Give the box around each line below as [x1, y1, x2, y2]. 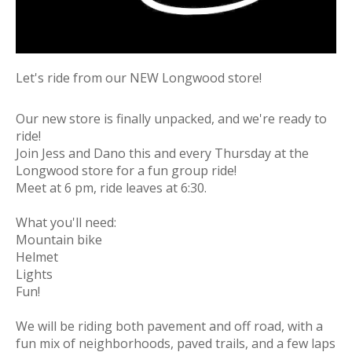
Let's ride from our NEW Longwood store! [16, 68, 262, 86]
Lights [16, 265, 53, 283]
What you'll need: [16, 213, 116, 231]
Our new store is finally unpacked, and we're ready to [16, 109, 327, 127]
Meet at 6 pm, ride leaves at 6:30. [16, 178, 207, 196]
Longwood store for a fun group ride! [16, 161, 236, 179]
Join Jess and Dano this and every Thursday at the [16, 144, 309, 162]
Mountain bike [16, 230, 102, 248]
